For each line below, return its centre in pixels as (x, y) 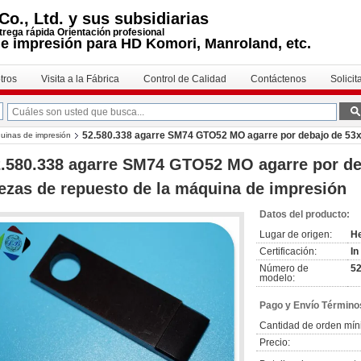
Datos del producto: (305, 214)
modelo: (277, 278)
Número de (284, 268)
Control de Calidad (185, 79)
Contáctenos (278, 79)
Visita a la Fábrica (80, 79)
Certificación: (288, 251)
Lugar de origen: (296, 234)
